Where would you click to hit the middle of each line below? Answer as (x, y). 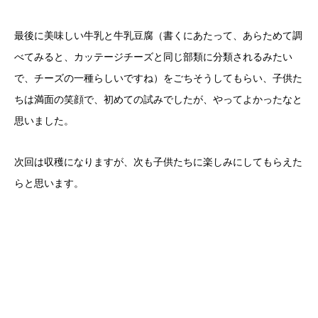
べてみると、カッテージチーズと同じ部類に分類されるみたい (153, 57)
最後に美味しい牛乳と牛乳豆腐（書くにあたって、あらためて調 (158, 36)
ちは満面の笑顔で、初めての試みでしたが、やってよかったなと (158, 100)
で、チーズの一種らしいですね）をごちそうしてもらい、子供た (158, 78)
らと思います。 (49, 183)
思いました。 (44, 121)
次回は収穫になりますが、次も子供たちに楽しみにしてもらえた (158, 162)
